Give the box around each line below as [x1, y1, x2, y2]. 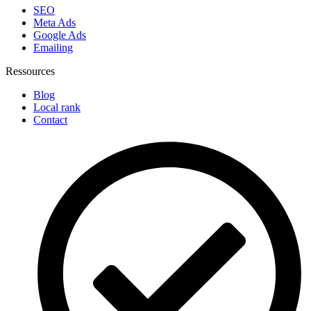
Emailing [33, 42, 73, 54]
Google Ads [33, 29, 86, 42]
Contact [33, 114, 67, 126]
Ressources [6, 65, 55, 78]
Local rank [33, 101, 81, 114]
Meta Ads [33, 17, 76, 29]
